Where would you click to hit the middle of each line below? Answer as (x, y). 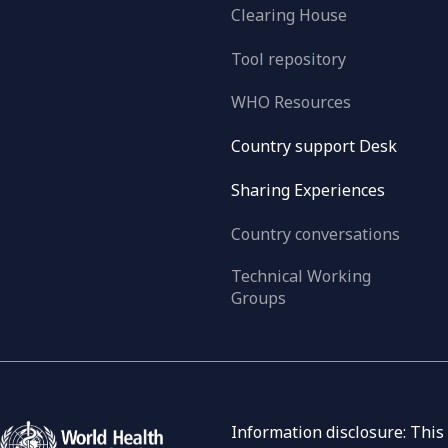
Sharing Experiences (307, 189)
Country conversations (315, 233)
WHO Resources (290, 102)
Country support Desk (313, 146)
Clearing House (288, 15)
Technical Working (300, 275)
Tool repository (288, 58)
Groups (258, 297)
